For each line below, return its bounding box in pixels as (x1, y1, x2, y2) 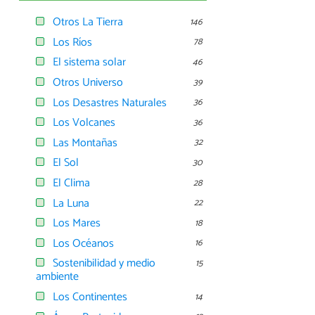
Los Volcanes (53, 113, 115, 133)
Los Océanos (53, 233, 114, 253)
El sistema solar (53, 53, 126, 72)
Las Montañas (53, 133, 117, 153)
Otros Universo (53, 73, 123, 93)
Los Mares (53, 214, 101, 233)
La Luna (53, 193, 89, 213)
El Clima (53, 174, 90, 193)
